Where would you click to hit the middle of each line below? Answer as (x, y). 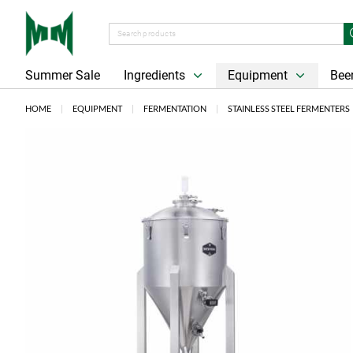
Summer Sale (63, 75)
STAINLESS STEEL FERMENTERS (289, 108)
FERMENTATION (175, 108)
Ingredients (156, 75)
